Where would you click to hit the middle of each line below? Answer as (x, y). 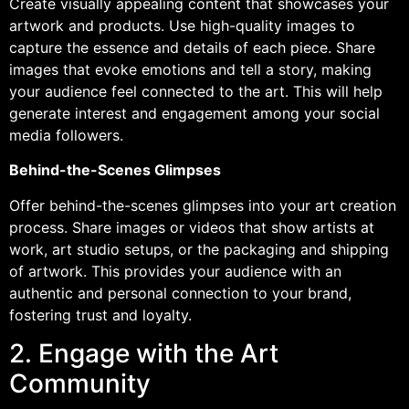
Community (80, 383)
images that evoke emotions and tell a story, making (190, 69)
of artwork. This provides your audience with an (175, 271)
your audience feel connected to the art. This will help (196, 91)
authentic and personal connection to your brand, (180, 293)
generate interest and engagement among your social (194, 113)
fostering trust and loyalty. (100, 315)
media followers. (66, 135)
